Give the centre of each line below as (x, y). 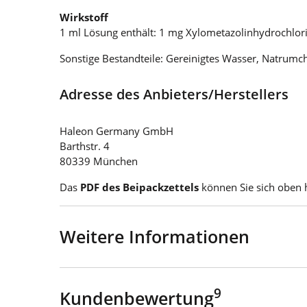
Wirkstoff (84, 17)
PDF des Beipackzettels (139, 187)
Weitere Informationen (155, 236)
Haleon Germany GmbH (116, 131)
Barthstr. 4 (85, 146)
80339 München (99, 161)
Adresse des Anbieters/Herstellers (174, 94)
